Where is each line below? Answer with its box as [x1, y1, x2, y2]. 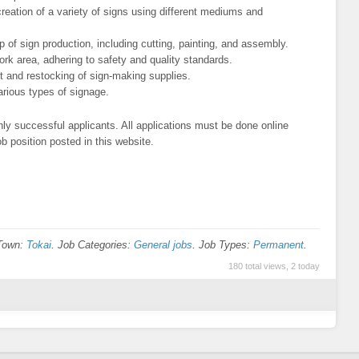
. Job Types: [192, 238, 253, 251]
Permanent [253, 238, 304, 251]
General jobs [134, 238, 192, 251]
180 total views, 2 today [228, 260, 320, 271]
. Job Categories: [51, 238, 134, 251]
